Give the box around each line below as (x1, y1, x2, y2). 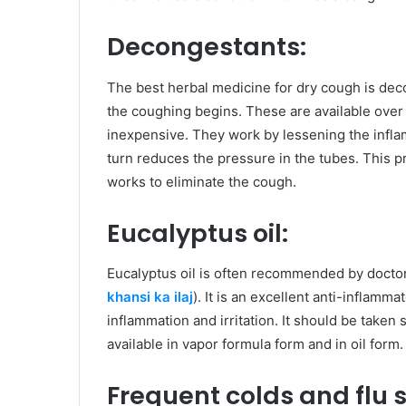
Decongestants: (107, 30, 306, 64)
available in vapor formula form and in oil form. (107, 335, 403, 353)
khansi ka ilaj (107, 288, 193, 306)
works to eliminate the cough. (107, 172, 296, 190)
